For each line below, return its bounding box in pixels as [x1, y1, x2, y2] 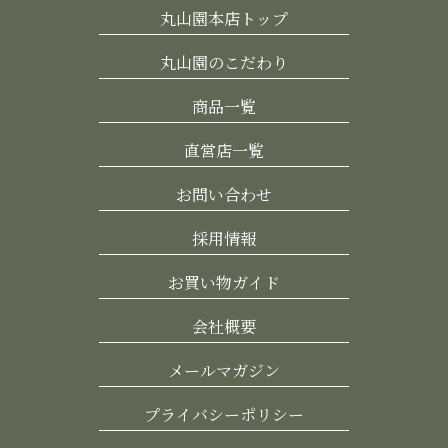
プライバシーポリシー [144, 402, 304, 426]
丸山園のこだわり [160, 50, 288, 74]
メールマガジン [168, 358, 280, 382]
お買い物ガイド [168, 270, 280, 294]
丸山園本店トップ [160, 6, 288, 30]
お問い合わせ [176, 182, 272, 206]
